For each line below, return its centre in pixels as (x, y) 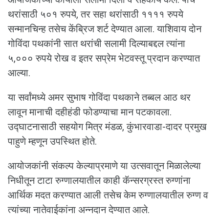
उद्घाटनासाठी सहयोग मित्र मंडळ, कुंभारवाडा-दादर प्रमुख (107, 127)
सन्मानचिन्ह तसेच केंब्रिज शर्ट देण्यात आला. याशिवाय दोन (105, 29)
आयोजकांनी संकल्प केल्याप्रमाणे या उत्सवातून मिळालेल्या (104, 166)
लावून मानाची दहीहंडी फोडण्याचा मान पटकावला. (90, 112)
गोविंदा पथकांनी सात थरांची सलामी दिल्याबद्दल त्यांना (97, 44)
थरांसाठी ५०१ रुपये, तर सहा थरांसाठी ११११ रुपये (96, 14)
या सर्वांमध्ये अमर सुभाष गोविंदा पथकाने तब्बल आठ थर (99, 98)
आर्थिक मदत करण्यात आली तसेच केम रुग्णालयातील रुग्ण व (108, 195)
